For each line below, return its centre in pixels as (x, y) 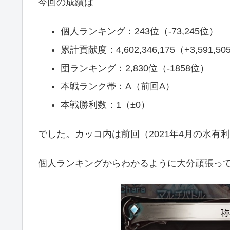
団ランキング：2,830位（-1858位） (135, 68)
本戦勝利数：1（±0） (105, 104)
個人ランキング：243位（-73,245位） (139, 32)
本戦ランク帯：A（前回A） (117, 87)
